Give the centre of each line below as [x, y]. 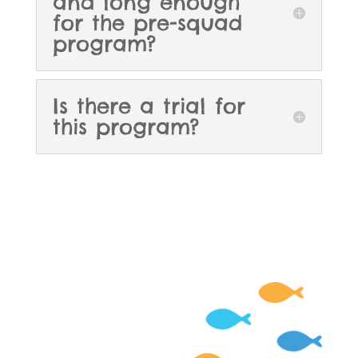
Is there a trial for [149, 106]
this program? [125, 127]
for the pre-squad [147, 23]
